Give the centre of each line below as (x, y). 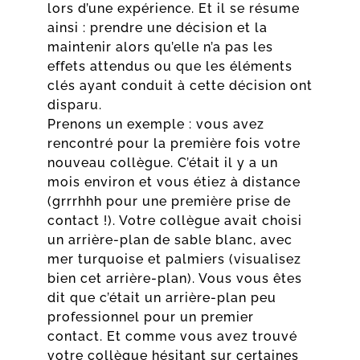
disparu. (74, 104)
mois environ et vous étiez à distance (174, 182)
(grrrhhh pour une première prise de (169, 201)
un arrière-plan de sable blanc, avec (170, 239)
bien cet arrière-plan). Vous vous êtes (174, 278)
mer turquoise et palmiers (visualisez (174, 259)
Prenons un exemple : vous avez (155, 124)
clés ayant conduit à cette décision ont (180, 85)
